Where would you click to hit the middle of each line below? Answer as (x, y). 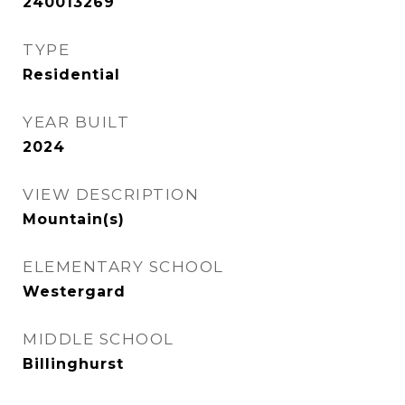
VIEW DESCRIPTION (111, 194)
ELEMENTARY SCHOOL (123, 267)
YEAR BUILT (76, 122)
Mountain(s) (74, 219)
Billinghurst (73, 364)
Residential (71, 75)
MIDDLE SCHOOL (99, 339)
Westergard (74, 292)
